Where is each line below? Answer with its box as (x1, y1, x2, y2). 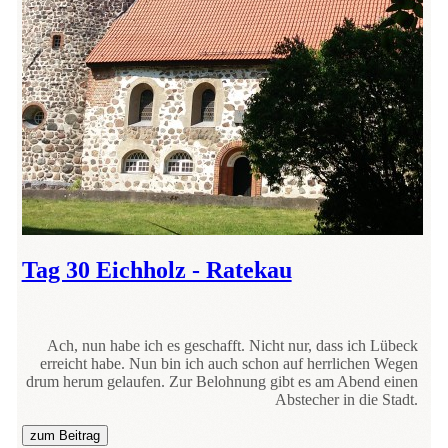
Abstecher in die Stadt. (275, 391, 419, 409)
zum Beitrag (29, 428, 100, 444)
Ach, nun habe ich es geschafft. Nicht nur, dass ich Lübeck (47, 337, 419, 355)
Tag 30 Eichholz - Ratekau (21, 256, 292, 283)
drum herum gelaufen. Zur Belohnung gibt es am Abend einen (26, 373, 419, 391)
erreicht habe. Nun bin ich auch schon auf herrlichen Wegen (40, 355, 419, 373)
